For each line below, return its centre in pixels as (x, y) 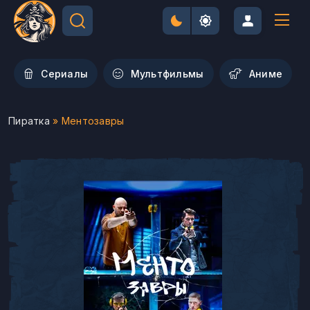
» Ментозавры (87, 121)
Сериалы (65, 73)
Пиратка (29, 121)
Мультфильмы (167, 73)
